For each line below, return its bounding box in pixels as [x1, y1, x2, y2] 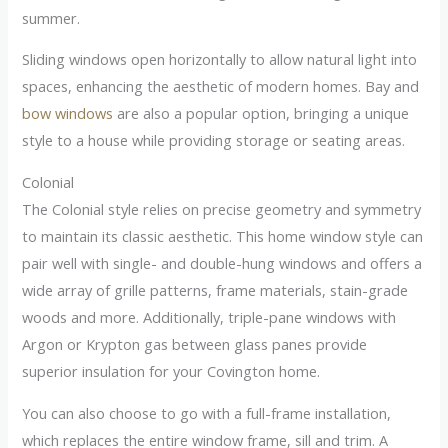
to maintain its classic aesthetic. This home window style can [22, 225, 424, 246]
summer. [22, 7, 81, 28]
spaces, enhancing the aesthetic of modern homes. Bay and [22, 76, 420, 97]
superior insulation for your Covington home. [22, 360, 321, 381]
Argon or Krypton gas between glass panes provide [22, 333, 368, 354]
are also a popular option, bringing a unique [113, 103, 410, 124]
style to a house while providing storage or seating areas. [22, 130, 406, 151]
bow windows [22, 103, 114, 124]
